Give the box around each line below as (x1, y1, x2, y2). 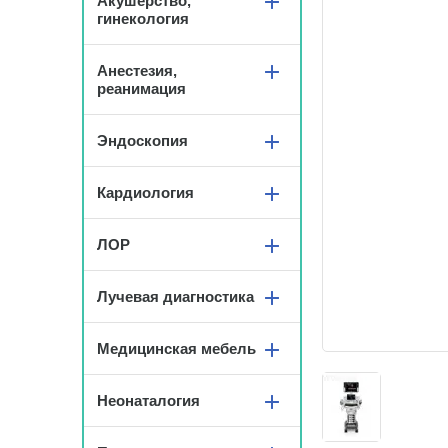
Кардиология (97, 184, 194, 201)
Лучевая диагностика (97, 288, 254, 305)
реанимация (97, 80, 186, 97)
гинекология (97, 10, 189, 27)
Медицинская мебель (97, 340, 256, 357)
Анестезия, (97, 62, 177, 79)
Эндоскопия (97, 132, 188, 149)
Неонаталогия (97, 392, 200, 409)
